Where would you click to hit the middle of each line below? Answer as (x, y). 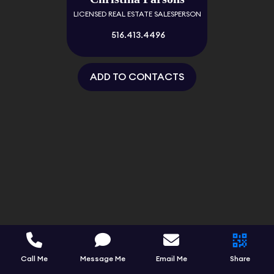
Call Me (34, 258)
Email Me (171, 258)
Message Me (103, 258)
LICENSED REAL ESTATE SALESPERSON (137, 14)
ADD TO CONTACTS (137, 77)
